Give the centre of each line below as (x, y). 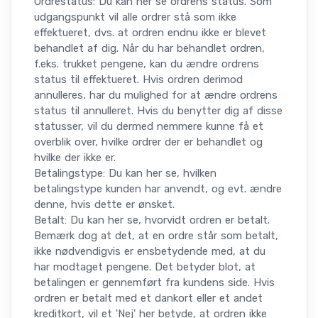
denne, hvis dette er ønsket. (104, 205)
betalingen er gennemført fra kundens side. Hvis (154, 283)
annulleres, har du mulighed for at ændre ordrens (156, 95)
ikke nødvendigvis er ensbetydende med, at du (150, 252)
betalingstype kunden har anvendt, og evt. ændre (158, 189)
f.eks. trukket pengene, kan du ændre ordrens (147, 64)
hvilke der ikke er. (75, 158)
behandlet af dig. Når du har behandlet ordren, (149, 49)
